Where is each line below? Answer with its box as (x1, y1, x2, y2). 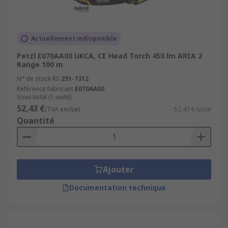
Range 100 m (17, 60, 63, 69)
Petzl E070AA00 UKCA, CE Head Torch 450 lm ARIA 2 (17, 51, 202, 61)
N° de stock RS (17, 74, 60, 83)
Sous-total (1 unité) (17, 93, 71, 101)
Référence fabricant (17, 84, 73, 93)
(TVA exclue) (45, 105, 80, 113)
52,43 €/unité (174, 105, 211, 113)
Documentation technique (69, 183, 166, 192)
